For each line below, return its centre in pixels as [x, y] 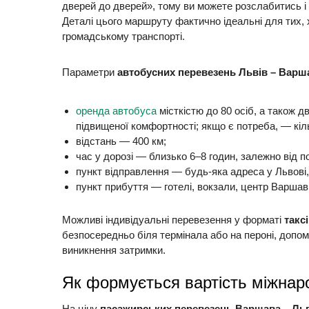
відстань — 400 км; [121, 141]
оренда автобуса [116, 111]
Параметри [90, 72]
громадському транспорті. [125, 36]
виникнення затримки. [114, 250]
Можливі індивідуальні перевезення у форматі [173, 219]
